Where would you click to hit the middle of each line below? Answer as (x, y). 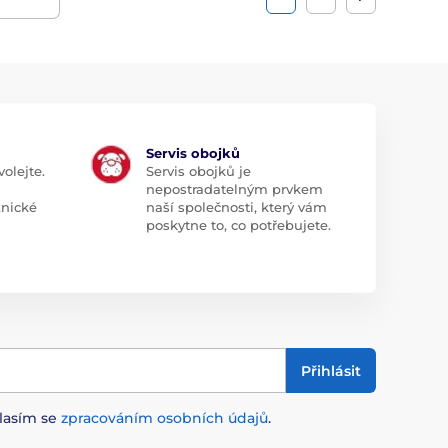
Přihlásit (331, 370)
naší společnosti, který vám (236, 207)
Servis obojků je (198, 171)
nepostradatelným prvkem (234, 189)
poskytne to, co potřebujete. (238, 225)
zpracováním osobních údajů (164, 418)
